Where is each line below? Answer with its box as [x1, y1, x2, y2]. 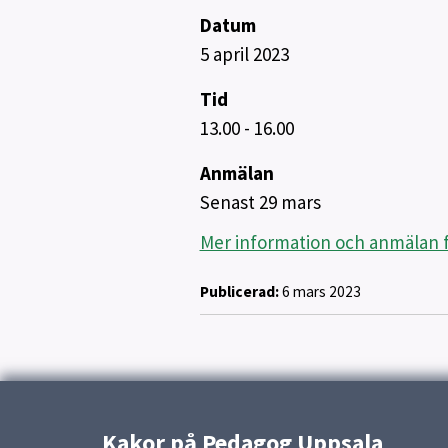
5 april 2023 [199, 42, 289, 66]
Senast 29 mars [199, 190, 321, 214]
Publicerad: [199, 281, 279, 301]
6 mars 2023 [278, 281, 361, 301]
